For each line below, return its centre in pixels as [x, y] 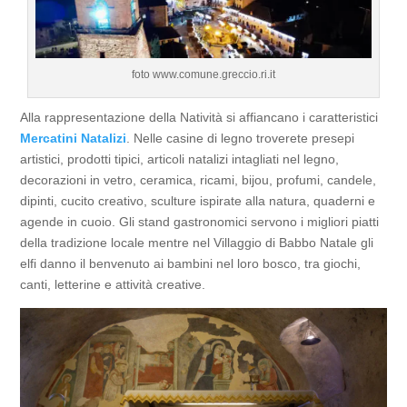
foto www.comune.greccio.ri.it [203, 75]
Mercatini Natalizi [74, 139]
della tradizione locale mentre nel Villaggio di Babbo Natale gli [197, 243]
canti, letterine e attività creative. [113, 285]
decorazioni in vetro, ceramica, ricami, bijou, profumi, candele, [199, 180]
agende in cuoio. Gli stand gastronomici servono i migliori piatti [200, 222]
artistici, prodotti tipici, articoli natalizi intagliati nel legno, [180, 159]
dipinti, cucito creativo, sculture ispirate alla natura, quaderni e [198, 201]
